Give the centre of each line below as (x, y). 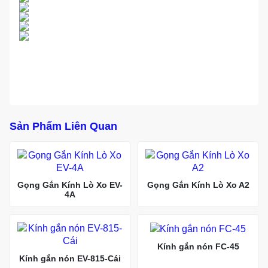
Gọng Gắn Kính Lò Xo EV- (70, 185)
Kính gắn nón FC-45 (198, 246)
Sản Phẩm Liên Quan (63, 126)
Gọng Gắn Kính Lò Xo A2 (198, 185)
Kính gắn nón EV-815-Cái (70, 258)
